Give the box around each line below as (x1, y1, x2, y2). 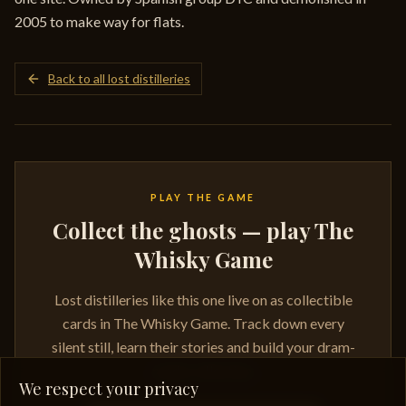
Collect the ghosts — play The (53, 216, 353, 245)
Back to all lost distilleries (48, 71, 190, 86)
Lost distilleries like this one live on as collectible (53, 291, 353, 308)
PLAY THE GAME (150, 192, 256, 203)
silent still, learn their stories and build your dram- (51, 338, 355, 355)
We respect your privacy (19, 378, 198, 400)
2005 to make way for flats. (14, 13, 184, 30)
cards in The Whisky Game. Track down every (62, 314, 344, 332)
